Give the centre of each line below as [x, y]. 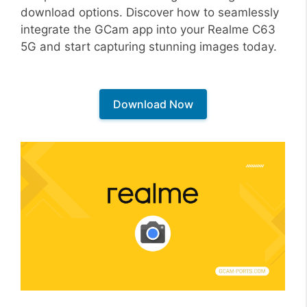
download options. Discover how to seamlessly [150, 12]
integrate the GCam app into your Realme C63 [148, 29]
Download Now [153, 104]
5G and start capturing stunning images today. [149, 46]
